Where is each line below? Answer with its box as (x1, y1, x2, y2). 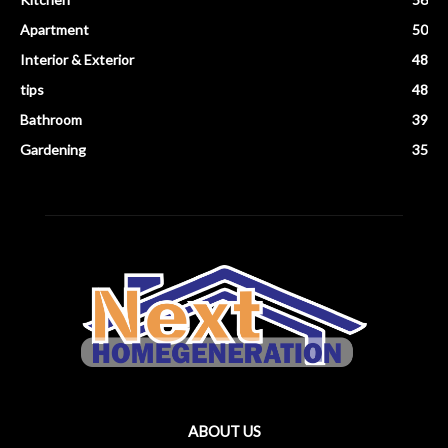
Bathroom (20, 111, 82, 129)
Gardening (20, 141, 86, 159)
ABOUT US (187, 421, 261, 440)
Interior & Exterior (20, 51, 134, 69)
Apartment (20, 21, 89, 39)
